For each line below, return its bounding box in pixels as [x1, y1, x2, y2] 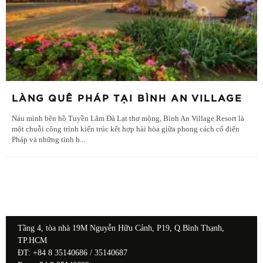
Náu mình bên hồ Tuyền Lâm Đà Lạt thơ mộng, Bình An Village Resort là [12, 114, 244, 123]
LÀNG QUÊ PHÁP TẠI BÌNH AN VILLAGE [12, 93, 242, 103]
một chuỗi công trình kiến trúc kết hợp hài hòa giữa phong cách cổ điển [12, 124, 240, 133]
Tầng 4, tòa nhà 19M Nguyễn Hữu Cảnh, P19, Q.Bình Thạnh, [18, 223, 224, 232]
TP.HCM [18, 235, 47, 245]
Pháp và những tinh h [12, 135, 80, 144]
